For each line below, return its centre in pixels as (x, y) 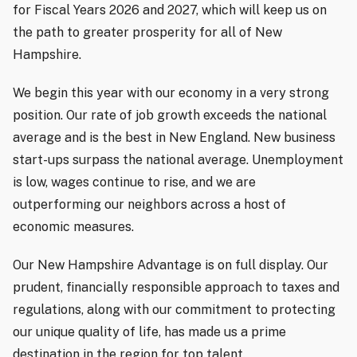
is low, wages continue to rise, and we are (134, 182)
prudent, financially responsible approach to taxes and (176, 288)
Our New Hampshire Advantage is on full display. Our (171, 265)
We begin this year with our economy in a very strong (171, 93)
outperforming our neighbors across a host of (149, 205)
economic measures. (73, 227)
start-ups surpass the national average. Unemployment (178, 160)
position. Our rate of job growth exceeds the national (170, 116)
